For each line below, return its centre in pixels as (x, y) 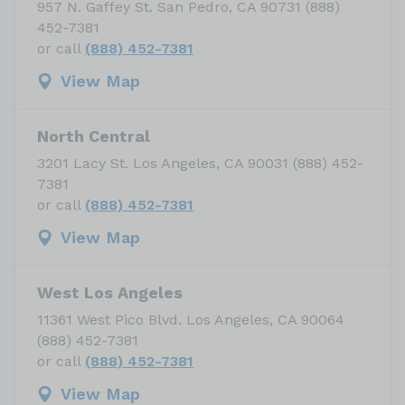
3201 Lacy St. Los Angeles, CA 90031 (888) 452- (200, 163)
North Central (94, 136)
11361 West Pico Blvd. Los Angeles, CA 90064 (191, 320)
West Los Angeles (110, 292)
